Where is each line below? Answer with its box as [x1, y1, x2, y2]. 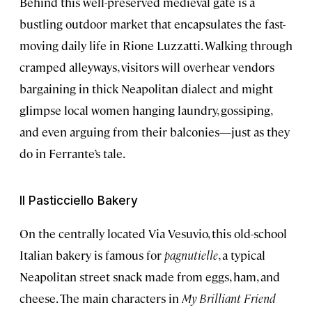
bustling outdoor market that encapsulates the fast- [19, 15, 286, 31]
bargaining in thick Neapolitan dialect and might [19, 80, 273, 96]
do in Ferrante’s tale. [19, 145, 125, 161]
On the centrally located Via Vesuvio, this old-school [19, 225, 287, 241]
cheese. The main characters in [19, 290, 182, 306]
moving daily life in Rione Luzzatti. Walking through [19, 37, 292, 53]
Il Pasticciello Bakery [19, 193, 138, 208]
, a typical [218, 247, 265, 263]
